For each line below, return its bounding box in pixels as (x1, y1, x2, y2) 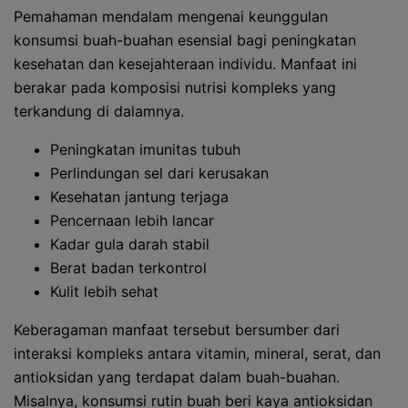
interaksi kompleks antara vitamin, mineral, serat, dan (14, 344, 381, 362)
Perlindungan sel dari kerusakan (50, 164, 269, 182)
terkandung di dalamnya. (14, 102, 184, 120)
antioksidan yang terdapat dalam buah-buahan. (14, 368, 340, 386)
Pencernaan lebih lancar (50, 211, 214, 229)
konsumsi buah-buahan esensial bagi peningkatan (14, 31, 356, 49)
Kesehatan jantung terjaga (50, 188, 229, 206)
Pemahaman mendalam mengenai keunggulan (14, 7, 328, 25)
